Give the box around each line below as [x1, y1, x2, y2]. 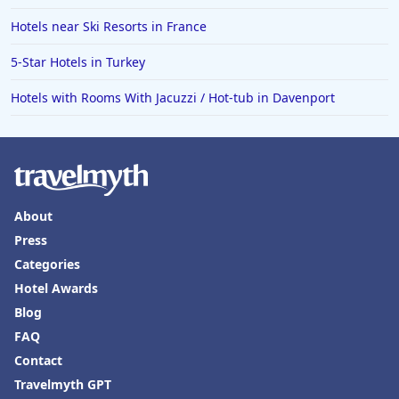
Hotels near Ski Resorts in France [11, 18, 207, 36]
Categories [14, 256, 80, 273]
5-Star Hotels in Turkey [11, 53, 145, 71]
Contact [14, 352, 62, 370]
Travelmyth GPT [14, 376, 111, 394]
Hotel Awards [14, 280, 98, 297]
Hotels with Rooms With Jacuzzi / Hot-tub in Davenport [11, 89, 335, 107]
